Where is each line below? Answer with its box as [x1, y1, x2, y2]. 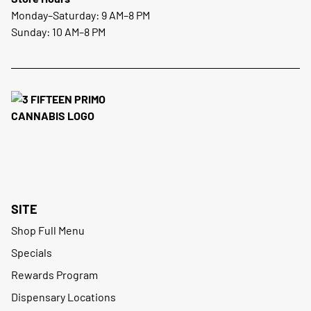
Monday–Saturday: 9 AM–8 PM [11, 8, 150, 22]
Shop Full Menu [11, 224, 85, 237]
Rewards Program [11, 268, 98, 282]
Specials [11, 246, 52, 260]
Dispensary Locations [11, 290, 116, 304]
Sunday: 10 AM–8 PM [11, 25, 106, 39]
